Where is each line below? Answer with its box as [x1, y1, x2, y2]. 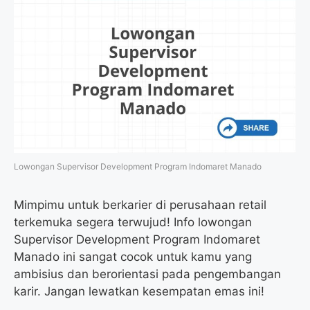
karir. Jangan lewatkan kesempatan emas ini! [14, 284, 264, 299]
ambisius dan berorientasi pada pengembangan [14, 267, 281, 282]
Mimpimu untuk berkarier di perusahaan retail [14, 198, 266, 212]
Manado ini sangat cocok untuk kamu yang [14, 250, 252, 264]
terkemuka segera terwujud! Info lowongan [14, 215, 252, 230]
